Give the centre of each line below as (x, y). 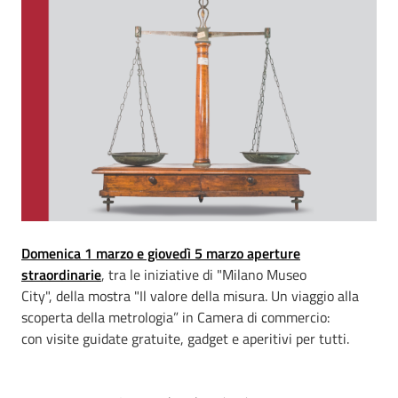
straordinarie (61, 275)
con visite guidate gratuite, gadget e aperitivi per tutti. (185, 338)
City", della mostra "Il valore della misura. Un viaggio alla (190, 296)
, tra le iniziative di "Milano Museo (204, 275)
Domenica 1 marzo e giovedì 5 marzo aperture (161, 253)
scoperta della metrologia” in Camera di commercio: (175, 317)
